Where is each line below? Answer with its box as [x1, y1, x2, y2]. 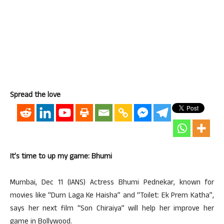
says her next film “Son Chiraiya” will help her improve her [10, 203, 214, 215]
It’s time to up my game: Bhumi [10, 151, 112, 163]
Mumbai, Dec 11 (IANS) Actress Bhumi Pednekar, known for [10, 177, 214, 189]
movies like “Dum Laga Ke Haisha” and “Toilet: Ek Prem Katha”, [10, 190, 214, 202]
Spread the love [10, 89, 60, 102]
